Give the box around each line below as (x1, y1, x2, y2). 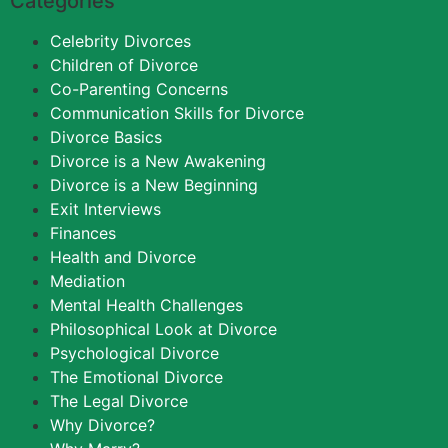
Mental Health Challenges (50, 295, 243, 316)
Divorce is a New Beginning (50, 175, 258, 196)
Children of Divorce (50, 55, 198, 76)
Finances (50, 223, 116, 244)
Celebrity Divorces (50, 31, 191, 52)
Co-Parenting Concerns (50, 79, 228, 100)
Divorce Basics (50, 127, 162, 148)
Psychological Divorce (50, 343, 219, 364)
